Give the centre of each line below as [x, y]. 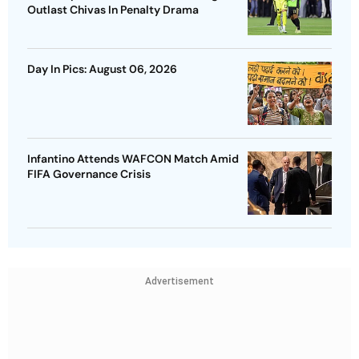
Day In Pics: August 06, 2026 [102, 69]
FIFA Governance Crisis [89, 174]
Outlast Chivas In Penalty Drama [113, 10]
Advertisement [179, 282]
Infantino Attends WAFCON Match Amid [133, 159]
